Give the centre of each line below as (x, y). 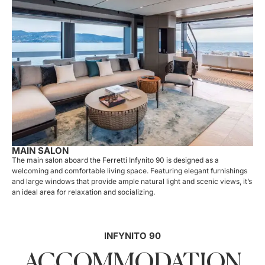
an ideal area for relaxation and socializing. (83, 192)
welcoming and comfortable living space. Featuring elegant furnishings (130, 170)
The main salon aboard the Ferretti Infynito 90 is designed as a (115, 160)
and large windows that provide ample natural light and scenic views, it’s (132, 181)
